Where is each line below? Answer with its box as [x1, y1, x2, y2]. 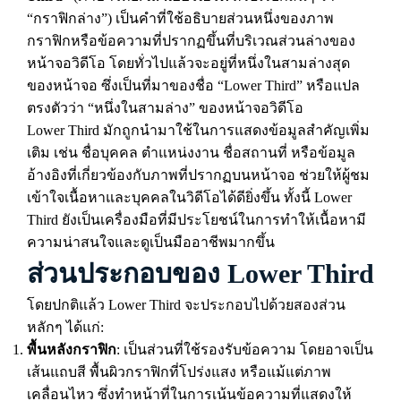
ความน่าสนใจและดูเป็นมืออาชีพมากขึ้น [27, 235, 275, 250]
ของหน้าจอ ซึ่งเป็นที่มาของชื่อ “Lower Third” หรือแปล [27, 78, 360, 93]
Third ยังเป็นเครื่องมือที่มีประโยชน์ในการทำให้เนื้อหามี [27, 212, 366, 227]
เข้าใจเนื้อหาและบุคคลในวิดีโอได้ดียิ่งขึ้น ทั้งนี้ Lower [27, 190, 352, 205]
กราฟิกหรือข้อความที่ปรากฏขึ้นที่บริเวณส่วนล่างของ [27, 33, 355, 48]
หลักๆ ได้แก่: [27, 320, 104, 335]
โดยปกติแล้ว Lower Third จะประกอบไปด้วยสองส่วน [27, 297, 346, 312]
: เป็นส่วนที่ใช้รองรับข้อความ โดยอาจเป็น [116, 342, 373, 357]
